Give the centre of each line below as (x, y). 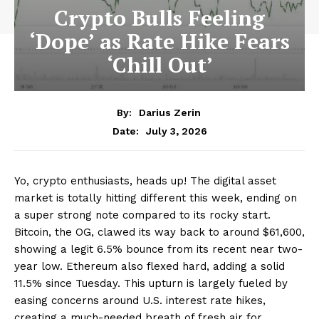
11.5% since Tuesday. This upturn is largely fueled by (151, 283)
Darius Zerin (169, 112)
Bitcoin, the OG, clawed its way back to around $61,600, (159, 232)
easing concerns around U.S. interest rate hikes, (140, 300)
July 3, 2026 (176, 131)
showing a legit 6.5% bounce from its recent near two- (158, 249)
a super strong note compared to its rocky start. (142, 215)
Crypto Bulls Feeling (159, 18)
